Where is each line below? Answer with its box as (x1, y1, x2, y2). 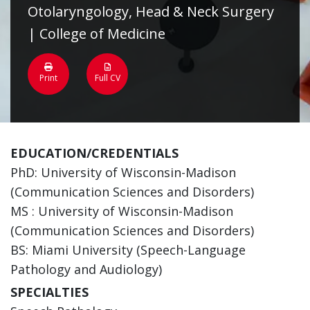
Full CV (94, 71, 120, 84)
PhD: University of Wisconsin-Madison (10, 163, 236, 181)
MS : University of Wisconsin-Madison (10, 202, 233, 219)
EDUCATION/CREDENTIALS (10, 144, 179, 161)
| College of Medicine (28, 24, 165, 43)
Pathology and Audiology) (10, 260, 162, 277)
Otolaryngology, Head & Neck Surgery (28, 1, 274, 21)
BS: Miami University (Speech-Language (10, 241, 246, 258)
